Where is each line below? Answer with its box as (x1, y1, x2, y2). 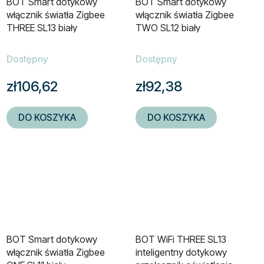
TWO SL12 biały (136, 22, 200, 34)
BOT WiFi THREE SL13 (136, 233, 226, 245)
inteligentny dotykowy (136, 246, 227, 258)
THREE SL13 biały (6, 22, 77, 34)
